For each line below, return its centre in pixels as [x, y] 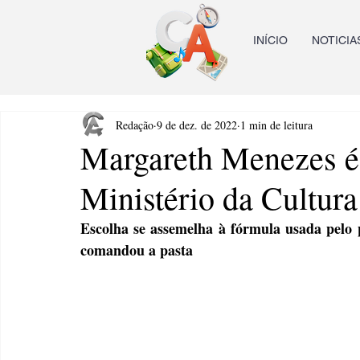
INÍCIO [270, 40]
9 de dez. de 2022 [197, 125]
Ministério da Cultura [219, 197]
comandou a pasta [137, 250]
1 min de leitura [276, 125]
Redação [135, 125]
